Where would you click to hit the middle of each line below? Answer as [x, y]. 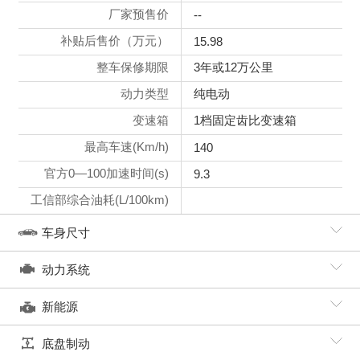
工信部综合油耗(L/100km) [99, 200]
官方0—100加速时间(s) [106, 173]
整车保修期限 [132, 67]
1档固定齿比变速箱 [245, 120]
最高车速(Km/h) [126, 147]
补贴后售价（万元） [114, 41]
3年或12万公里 [233, 67]
